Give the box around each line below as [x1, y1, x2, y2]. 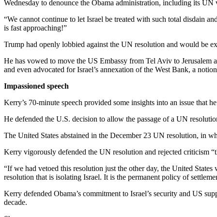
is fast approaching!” [4, 24, 67, 32]
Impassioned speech [4, 82, 69, 91]
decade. [4, 198, 27, 207]
